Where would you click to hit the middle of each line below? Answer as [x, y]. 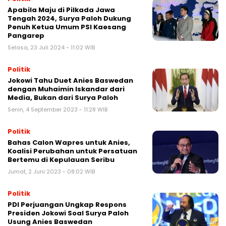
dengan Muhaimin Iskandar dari [66, 89]
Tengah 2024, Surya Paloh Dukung [69, 19]
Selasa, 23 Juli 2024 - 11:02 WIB [51, 48]
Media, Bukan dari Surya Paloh [63, 98]
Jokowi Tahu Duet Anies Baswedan [70, 81]
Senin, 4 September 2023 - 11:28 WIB [58, 110]
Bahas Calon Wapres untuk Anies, [69, 143]
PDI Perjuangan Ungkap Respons [67, 205]
